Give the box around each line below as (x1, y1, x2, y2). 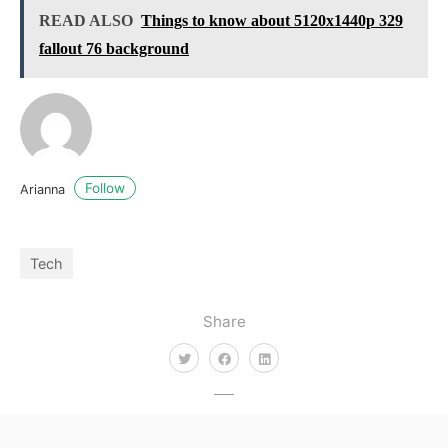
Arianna (20, 181, 69, 197)
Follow (85, 180, 125, 197)
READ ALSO (39, 11, 133, 29)
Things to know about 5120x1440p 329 (141, 11, 403, 29)
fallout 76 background (39, 39, 189, 57)
